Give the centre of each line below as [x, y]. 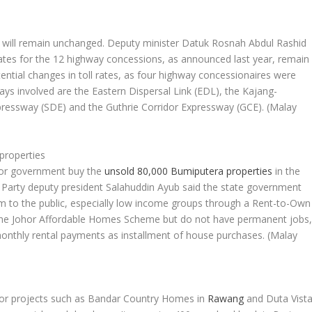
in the [287, 171]
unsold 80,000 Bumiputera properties [189, 171]
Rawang [226, 299]
